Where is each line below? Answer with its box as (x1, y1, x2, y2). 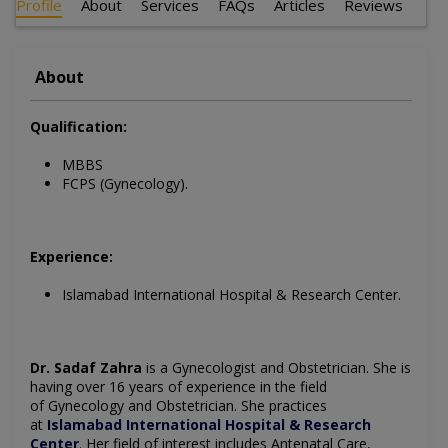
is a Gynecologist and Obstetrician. (142, 358, 373, 378)
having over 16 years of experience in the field (30, 377, 327, 397)
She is (373, 358, 411, 378)
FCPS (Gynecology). (62, 174, 188, 194)
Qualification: (30, 117, 127, 137)
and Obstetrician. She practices (124, 396, 327, 416)
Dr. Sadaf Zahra (30, 358, 142, 378)
